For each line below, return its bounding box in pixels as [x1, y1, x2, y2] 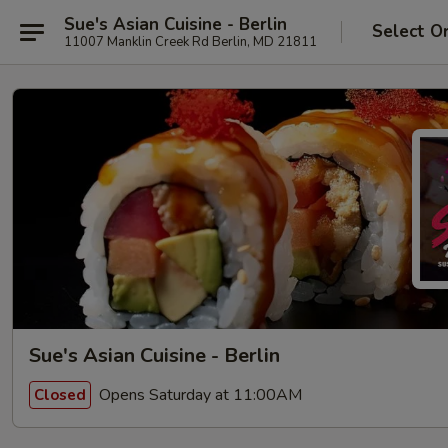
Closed [34, 384, 86, 405]
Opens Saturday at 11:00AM [95, 383, 302, 406]
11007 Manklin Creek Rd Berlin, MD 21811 [64, 32, 317, 51]
